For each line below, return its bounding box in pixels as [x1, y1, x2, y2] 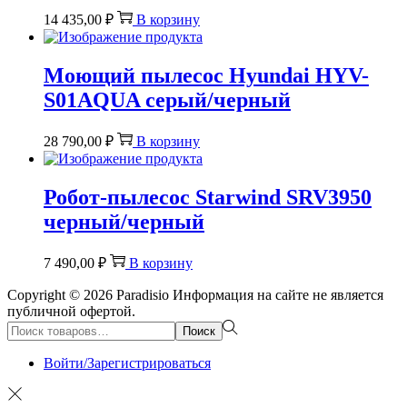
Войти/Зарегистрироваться [44, 354, 211, 371]
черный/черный [44, 209, 204, 233]
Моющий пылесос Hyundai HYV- [44, 63, 369, 87]
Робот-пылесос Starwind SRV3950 [44, 184, 372, 209]
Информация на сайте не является [169, 286, 383, 303]
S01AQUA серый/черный [44, 87, 291, 112]
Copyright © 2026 [7, 286, 116, 303]
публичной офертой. [7, 303, 135, 319]
